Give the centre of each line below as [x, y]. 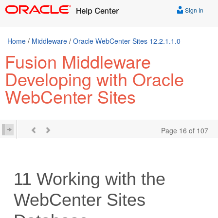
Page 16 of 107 [185, 130]
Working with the [99, 179]
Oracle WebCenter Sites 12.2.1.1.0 [127, 41]
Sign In [193, 10]
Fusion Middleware [78, 61]
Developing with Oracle [94, 79]
